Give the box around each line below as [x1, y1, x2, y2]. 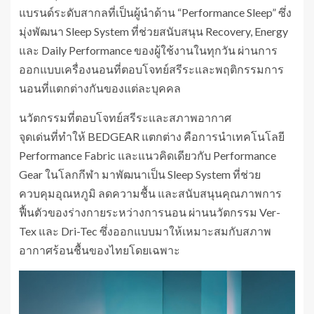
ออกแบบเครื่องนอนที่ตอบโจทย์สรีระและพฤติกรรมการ [19, 62, 284, 76]
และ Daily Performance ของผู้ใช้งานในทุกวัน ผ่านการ [19, 43, 278, 57]
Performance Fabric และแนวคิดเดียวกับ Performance [19, 148, 276, 162]
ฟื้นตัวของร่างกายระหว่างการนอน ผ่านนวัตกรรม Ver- [19, 205, 280, 219]
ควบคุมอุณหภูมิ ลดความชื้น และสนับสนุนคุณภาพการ [19, 186, 282, 200]
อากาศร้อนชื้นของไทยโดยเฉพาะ [19, 243, 180, 257]
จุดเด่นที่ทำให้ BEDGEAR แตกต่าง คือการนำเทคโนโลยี [19, 129, 285, 143]
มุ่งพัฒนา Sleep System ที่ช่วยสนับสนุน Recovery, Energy [19, 24, 288, 38]
